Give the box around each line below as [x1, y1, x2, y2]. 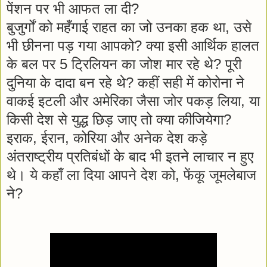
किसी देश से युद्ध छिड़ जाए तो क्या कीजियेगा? [7, 111, 235, 128]
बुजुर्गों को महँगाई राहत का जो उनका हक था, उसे [7, 18, 252, 35]
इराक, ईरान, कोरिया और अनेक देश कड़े [7, 129, 207, 146]
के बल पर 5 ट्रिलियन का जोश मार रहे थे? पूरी [7, 55, 241, 72]
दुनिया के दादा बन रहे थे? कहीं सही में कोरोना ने [7, 74, 244, 91]
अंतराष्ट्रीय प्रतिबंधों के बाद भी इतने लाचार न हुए [7, 148, 253, 164]
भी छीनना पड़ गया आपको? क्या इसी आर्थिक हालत [7, 37, 259, 54]
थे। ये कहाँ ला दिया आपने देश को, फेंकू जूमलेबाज [7, 166, 256, 183]
